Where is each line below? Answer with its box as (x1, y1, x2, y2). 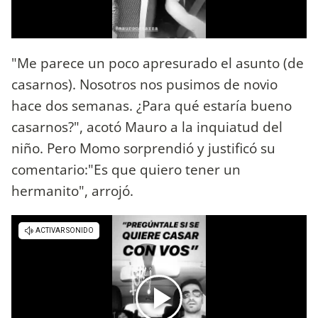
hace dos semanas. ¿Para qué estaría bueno (11, 95, 292, 115)
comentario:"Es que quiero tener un (11, 159, 241, 179)
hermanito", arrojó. (11, 180, 133, 200)
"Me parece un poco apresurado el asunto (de (11, 53, 304, 72)
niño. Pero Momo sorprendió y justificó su (11, 138, 275, 158)
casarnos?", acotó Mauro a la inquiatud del (11, 116, 283, 136)
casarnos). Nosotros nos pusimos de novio (11, 74, 278, 94)
